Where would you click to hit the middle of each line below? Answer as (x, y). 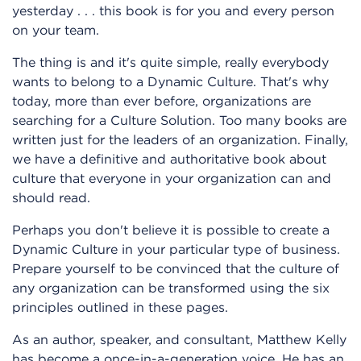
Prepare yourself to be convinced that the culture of (176, 268)
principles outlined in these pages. (120, 307)
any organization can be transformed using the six (171, 287)
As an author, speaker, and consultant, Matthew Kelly (179, 339)
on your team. (56, 29)
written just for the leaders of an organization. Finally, (180, 139)
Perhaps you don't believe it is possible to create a (171, 229)
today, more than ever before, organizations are (162, 100)
